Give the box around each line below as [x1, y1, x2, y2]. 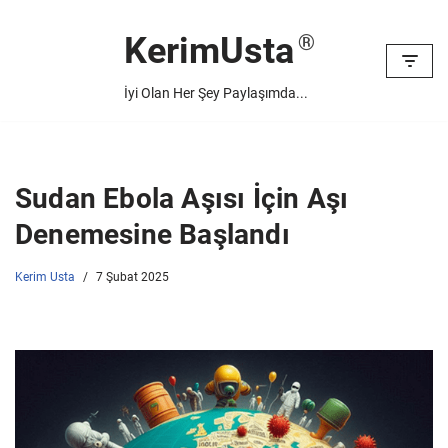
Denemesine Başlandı [15, 218, 290, 251]
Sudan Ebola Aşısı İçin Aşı [15, 182, 349, 215]
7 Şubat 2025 [96, 270, 169, 284]
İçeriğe [15, 45, 67, 65]
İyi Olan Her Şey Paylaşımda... [123, 85, 308, 101]
